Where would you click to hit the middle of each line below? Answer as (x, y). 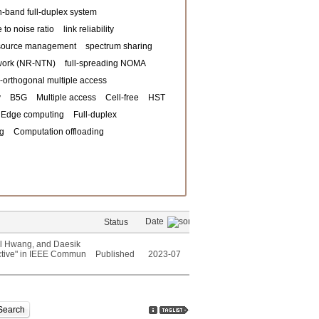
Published (116, 254)
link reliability (89, 29)
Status (116, 222)
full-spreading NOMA (105, 63)
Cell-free (122, 98)
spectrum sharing (119, 46)
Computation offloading (59, 132)
